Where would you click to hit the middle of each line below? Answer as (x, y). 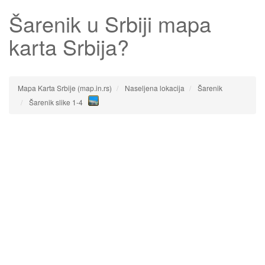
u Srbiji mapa (146, 23)
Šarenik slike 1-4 (56, 102)
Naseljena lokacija (155, 88)
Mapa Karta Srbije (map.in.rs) (65, 88)
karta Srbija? (69, 46)
